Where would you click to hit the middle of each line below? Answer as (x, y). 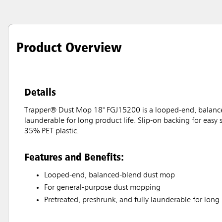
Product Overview (69, 47)
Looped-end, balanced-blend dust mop (110, 176)
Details (40, 92)
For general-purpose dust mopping (102, 188)
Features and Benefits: (74, 157)
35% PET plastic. (52, 132)
